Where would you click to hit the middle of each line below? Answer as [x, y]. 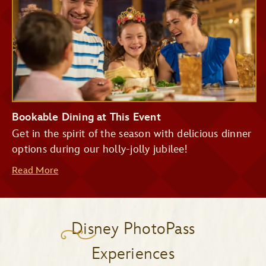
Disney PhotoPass [133, 229]
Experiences [133, 254]
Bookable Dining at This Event [86, 117]
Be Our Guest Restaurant [64, 256]
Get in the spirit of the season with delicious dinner [132, 134]
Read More [35, 170]
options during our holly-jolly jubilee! [99, 149]
